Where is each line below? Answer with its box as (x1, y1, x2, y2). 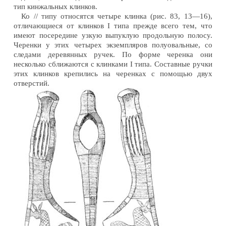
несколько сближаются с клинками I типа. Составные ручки (14, 60, 212, 68)
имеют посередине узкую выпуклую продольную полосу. (14, 31, 212, 39)
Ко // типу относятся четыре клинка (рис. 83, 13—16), (21, 12, 212, 20)
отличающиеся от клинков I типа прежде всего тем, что (14, 21, 212, 30)
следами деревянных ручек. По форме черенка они (14, 50, 212, 59)
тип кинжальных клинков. (14, 2, 98, 11)
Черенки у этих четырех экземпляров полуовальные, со (14, 40, 212, 49)
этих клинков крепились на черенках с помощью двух (14, 69, 212, 78)
